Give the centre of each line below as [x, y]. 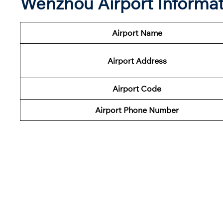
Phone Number [151, 110]
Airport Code [137, 88]
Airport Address [137, 60]
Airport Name [137, 33]
